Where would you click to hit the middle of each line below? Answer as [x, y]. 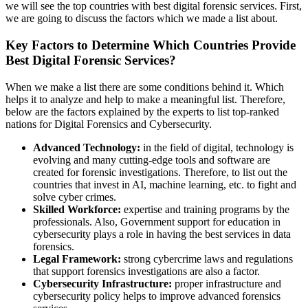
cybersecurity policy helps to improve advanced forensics [157, 296]
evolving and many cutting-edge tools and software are [152, 159]
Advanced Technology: [87, 147]
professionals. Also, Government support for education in [157, 221]
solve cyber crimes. [75, 197]
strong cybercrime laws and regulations [207, 258]
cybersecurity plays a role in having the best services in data [162, 234]
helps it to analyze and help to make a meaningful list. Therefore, [145, 99]
